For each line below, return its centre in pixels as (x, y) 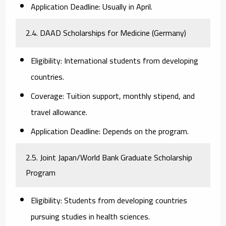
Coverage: (48, 96)
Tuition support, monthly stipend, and (130, 96)
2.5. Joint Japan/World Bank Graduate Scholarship (109, 157)
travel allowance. (59, 112)
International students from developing (130, 60)
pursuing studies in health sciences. (91, 216)
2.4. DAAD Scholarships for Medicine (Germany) (106, 33)
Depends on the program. (145, 131)
